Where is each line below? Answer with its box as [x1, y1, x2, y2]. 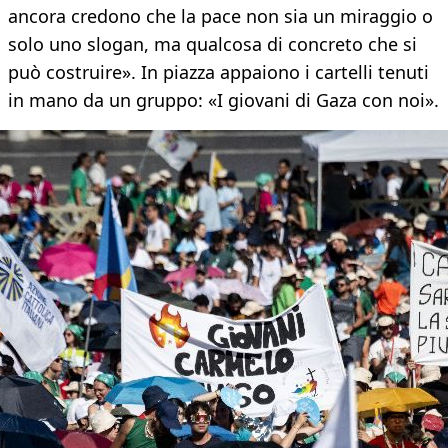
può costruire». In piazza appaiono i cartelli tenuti [8, 60, 429, 85]
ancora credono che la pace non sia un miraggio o [8, 4, 433, 29]
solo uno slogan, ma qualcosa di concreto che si [8, 32, 417, 57]
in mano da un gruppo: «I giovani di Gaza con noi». [8, 88, 439, 113]
